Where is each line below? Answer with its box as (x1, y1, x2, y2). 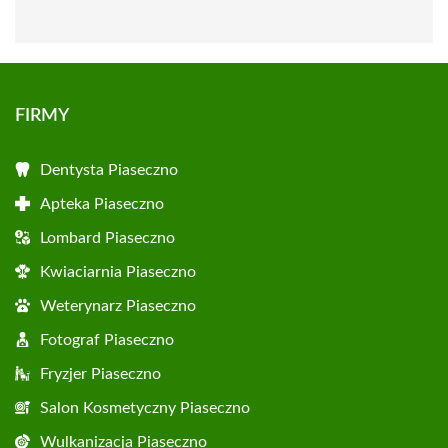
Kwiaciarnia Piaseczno (40, 264, 196, 280)
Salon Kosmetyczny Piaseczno (40, 400, 250, 416)
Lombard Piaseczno (40, 230, 175, 246)
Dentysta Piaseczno (40, 162, 178, 178)
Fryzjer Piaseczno (40, 366, 161, 382)
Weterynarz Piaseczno (40, 298, 196, 314)
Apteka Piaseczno (40, 196, 164, 212)
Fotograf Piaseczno (40, 332, 174, 348)
